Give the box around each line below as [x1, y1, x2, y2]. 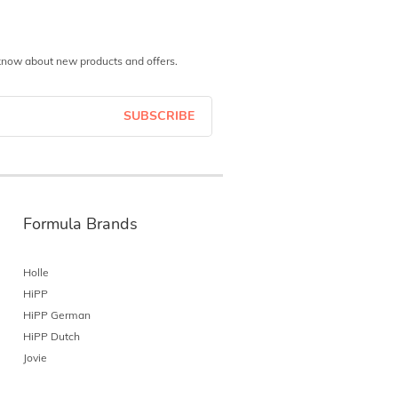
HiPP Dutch [22, 329, 80, 343]
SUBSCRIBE [123, 107, 195, 125]
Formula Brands [22, 212, 138, 235]
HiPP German [22, 307, 91, 322]
